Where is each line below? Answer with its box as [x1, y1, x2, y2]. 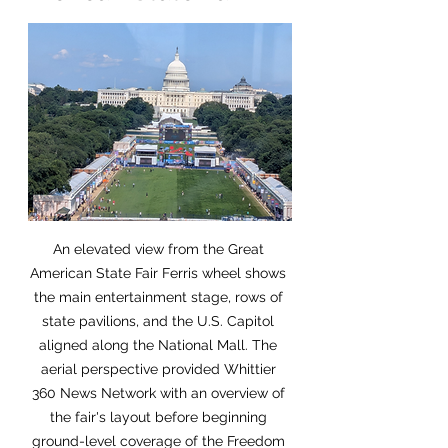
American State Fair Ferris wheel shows [30, 265, 290, 281]
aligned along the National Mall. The [39, 337, 281, 353]
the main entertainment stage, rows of [33, 289, 287, 305]
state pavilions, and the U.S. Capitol [42, 313, 278, 329]
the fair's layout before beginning [49, 409, 271, 425]
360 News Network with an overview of [31, 385, 289, 401]
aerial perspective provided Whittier [40, 361, 280, 377]
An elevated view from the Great [52, 241, 268, 257]
